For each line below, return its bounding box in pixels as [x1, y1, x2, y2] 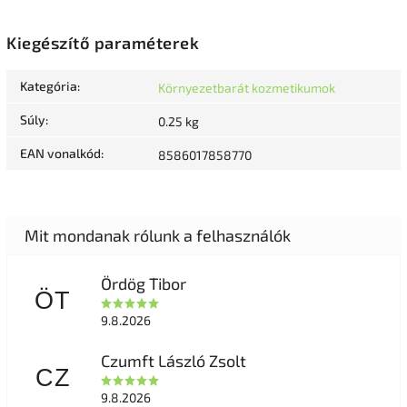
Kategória [20, 77, 77, 94]
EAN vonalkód [20, 144, 101, 161]
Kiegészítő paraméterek [6, 32, 199, 53]
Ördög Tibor [100, 273, 186, 293]
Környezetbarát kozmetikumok [158, 79, 335, 95]
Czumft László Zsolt [100, 350, 246, 371]
